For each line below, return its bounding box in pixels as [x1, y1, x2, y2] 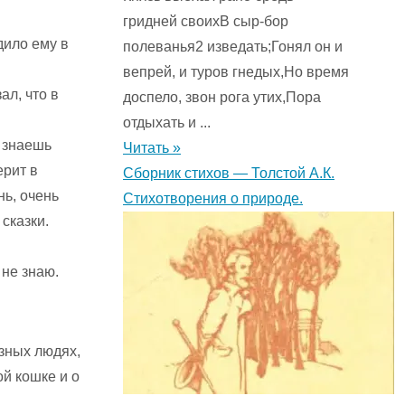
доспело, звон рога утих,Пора [123, 89, 321, 106]
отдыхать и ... [123, 115, 211, 131]
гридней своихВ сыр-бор [123, 14, 288, 30]
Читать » [123, 140, 181, 156]
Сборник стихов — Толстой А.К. [123, 165, 334, 182]
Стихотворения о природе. [123, 191, 303, 207]
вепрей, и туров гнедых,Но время [123, 64, 349, 80]
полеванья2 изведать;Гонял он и [123, 39, 343, 55]
